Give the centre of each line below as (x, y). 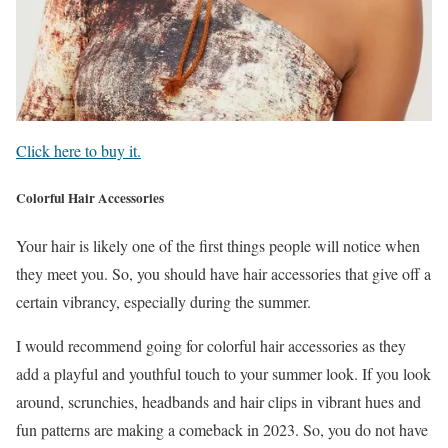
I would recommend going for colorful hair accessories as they (211, 346)
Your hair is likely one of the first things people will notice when (218, 246)
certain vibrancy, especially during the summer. (163, 302)
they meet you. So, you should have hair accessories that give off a (223, 274)
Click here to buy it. (78, 151)
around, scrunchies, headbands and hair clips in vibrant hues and (218, 402)
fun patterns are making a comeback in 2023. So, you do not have (222, 430)
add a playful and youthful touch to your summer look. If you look (223, 374)
